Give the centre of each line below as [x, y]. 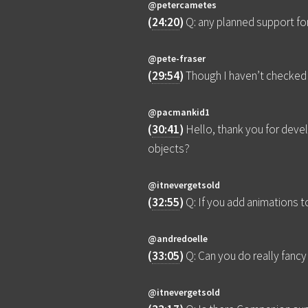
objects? [169, 149]
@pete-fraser [177, 59]
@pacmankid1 [179, 112]
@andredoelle [178, 239]
